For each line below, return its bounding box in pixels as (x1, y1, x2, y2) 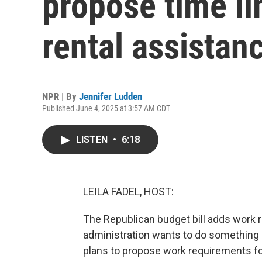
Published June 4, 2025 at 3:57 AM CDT (42, 104, 170, 113)
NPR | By (42, 91, 79, 102)
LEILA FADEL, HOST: (83, 185, 174, 198)
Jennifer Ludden (79, 91, 142, 102)
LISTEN (76, 134, 110, 145)
